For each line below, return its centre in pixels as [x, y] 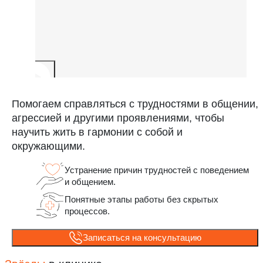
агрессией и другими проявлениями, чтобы [118, 118]
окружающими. [48, 146]
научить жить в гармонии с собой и [97, 132]
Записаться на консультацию [142, 237]
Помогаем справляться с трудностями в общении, [135, 104]
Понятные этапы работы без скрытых [141, 199]
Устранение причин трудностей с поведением [157, 170]
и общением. [90, 181]
